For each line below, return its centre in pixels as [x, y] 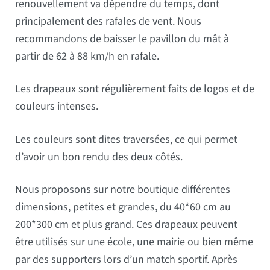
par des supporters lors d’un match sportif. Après [127, 260]
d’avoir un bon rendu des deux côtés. [99, 157]
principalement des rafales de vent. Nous [108, 21]
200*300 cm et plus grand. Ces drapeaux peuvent [127, 225]
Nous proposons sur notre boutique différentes [123, 190]
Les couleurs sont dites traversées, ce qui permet [127, 139]
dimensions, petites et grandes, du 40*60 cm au [123, 207]
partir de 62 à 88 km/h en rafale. [87, 56]
